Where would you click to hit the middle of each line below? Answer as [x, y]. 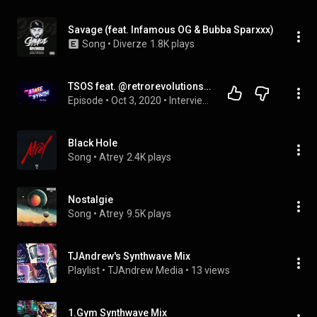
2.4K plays [149, 157]
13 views [211, 270]
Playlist [84, 270]
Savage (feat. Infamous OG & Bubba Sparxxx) [171, 30]
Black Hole [93, 143]
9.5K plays [149, 214]
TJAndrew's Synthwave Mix [129, 256]
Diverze [130, 44]
